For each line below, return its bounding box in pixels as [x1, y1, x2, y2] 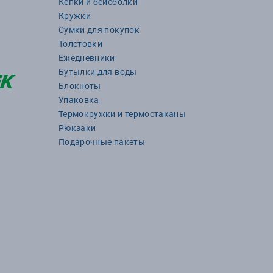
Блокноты [58, 81, 101, 91]
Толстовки [58, 39, 103, 49]
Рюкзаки [58, 123, 96, 133]
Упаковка [58, 95, 99, 105]
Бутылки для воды [58, 67, 137, 77]
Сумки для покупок [58, 25, 140, 35]
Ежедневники [58, 53, 115, 63]
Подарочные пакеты [58, 137, 145, 147]
